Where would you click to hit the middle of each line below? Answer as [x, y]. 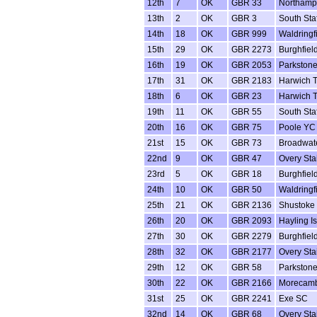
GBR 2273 [252, 49]
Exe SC [293, 298]
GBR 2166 [252, 283]
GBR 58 [247, 267]
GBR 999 [249, 34]
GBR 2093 [252, 220]
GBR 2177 [252, 252]
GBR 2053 [252, 65]
